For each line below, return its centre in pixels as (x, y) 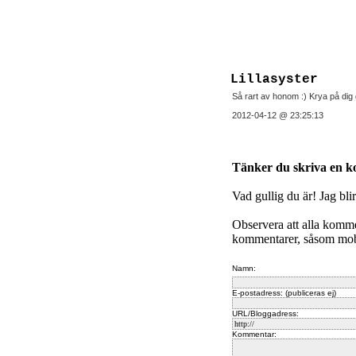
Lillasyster (274, 79)
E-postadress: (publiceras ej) (284, 293)
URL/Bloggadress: (265, 313)
